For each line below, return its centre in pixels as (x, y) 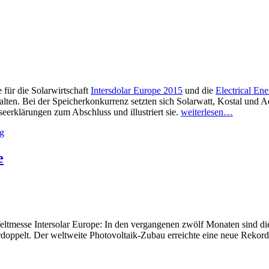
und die (199, 91)
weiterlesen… (207, 112)
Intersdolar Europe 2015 (137, 91)
